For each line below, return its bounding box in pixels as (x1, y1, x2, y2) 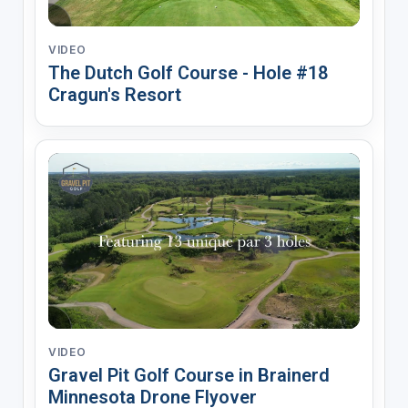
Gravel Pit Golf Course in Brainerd (47, 363, 330, 386)
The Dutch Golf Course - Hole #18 (47, 62, 328, 85)
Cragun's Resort (47, 84, 181, 107)
